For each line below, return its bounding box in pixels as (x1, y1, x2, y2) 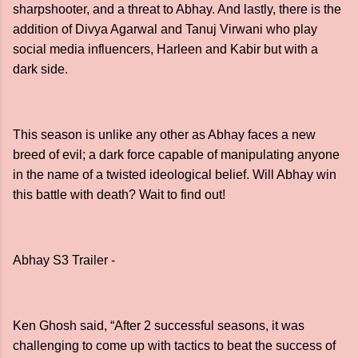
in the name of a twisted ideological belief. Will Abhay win (13, 168, 336, 181)
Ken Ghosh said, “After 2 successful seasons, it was (13, 319, 304, 332)
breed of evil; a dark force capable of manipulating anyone (13, 148, 340, 161)
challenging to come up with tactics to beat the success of (13, 339, 336, 352)
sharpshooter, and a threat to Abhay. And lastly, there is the (13, 2, 341, 16)
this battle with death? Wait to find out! (13, 188, 225, 201)
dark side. (13, 62, 68, 76)
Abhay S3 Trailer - (13, 253, 118, 267)
